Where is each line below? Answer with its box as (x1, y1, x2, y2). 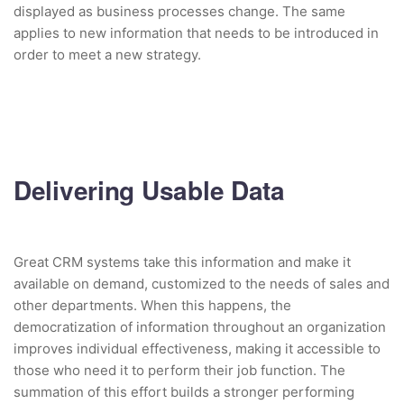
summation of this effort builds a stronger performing (14, 383, 354, 401)
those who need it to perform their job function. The (14, 362, 345, 380)
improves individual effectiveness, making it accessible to (14, 340, 381, 358)
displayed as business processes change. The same (14, 3, 345, 21)
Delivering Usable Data (14, 171, 285, 209)
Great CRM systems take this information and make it (14, 253, 351, 271)
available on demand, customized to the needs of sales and (14, 275, 390, 293)
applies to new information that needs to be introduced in (14, 24, 379, 42)
